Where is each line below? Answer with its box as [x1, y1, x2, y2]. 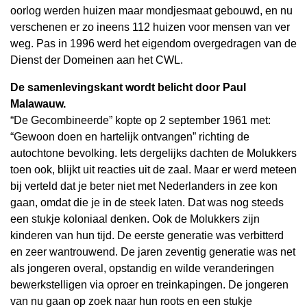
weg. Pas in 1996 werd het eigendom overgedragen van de [10, 38, 297, 49]
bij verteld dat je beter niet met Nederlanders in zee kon [10, 180, 278, 192]
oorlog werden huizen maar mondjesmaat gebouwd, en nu [10, 5, 293, 16]
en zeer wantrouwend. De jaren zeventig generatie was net [10, 246, 295, 258]
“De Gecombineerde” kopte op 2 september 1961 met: [10, 114, 271, 126]
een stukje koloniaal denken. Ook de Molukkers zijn [10, 213, 260, 225]
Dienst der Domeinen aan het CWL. [10, 54, 183, 66]
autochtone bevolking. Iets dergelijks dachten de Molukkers [10, 147, 297, 159]
